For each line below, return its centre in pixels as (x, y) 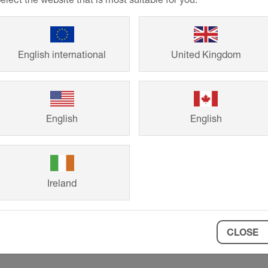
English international (62, 54)
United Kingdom (206, 54)
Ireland (62, 183)
